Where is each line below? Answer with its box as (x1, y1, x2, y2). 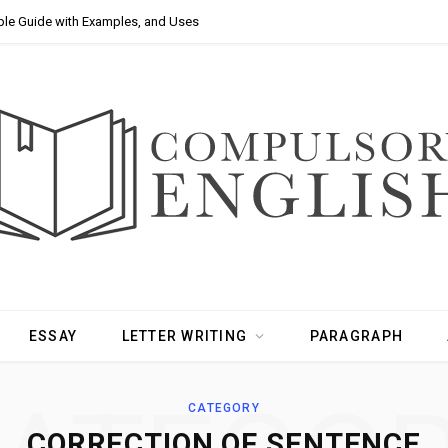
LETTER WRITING (121, 328, 248, 344)
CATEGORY (188, 401, 260, 415)
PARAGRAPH (309, 328, 404, 344)
